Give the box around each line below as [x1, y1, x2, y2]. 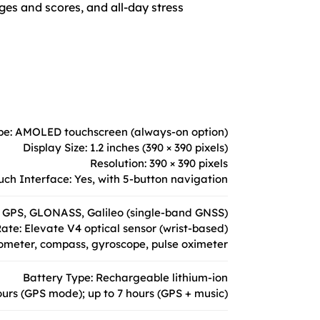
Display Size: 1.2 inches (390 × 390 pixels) [23, 140, 228, 154]
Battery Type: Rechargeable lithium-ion [23, 270, 228, 284]
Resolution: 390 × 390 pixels [90, 156, 228, 170]
